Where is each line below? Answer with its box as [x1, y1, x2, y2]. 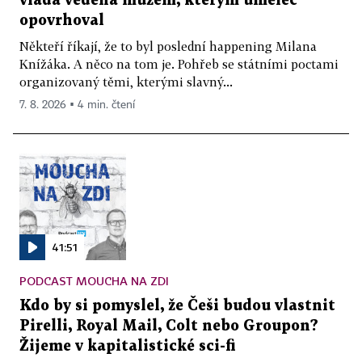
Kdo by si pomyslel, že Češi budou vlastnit [19, 299, 335, 314]
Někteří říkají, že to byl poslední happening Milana [19, 39, 317, 54]
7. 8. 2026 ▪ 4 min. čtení [19, 99, 135, 112]
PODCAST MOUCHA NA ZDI [19, 274, 169, 288]
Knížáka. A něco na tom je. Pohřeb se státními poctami [19, 57, 339, 72]
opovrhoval [19, 14, 104, 28]
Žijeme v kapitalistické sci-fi [19, 339, 236, 354]
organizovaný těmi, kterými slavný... [19, 74, 233, 90]
